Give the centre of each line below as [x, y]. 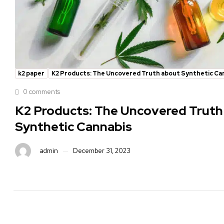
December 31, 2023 [102, 151]
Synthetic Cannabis [73, 127]
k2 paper [31, 74]
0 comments [41, 92]
